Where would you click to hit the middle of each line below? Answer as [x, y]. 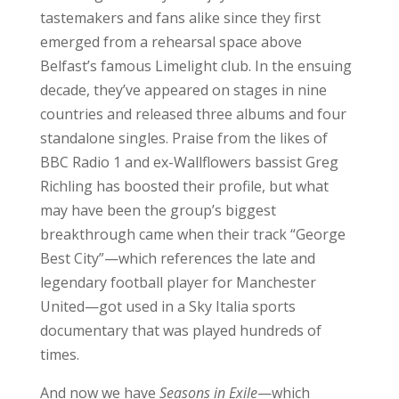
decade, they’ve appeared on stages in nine [183, 90]
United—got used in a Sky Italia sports [167, 306]
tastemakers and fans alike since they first [180, 17]
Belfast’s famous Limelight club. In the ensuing [195, 65]
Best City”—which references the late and [177, 258]
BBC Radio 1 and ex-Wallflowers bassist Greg [189, 162]
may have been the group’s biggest [158, 210]
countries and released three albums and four [193, 114]
